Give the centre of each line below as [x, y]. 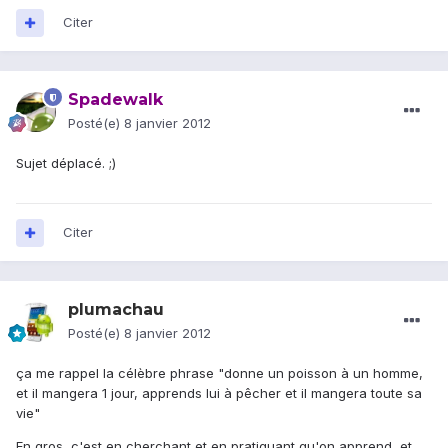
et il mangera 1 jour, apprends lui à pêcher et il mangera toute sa [219, 393]
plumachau [116, 310]
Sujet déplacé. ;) [66, 163]
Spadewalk [115, 100]
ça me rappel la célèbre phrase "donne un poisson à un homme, [219, 373]
